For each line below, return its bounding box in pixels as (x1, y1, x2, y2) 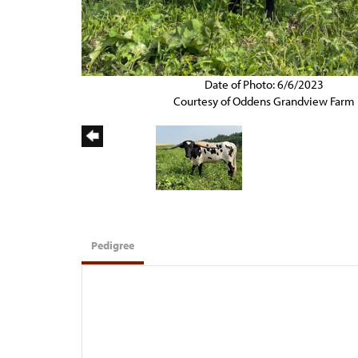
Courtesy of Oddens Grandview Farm (173, 93, 356, 109)
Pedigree (91, 238, 134, 253)
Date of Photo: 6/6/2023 (205, 77, 324, 93)
